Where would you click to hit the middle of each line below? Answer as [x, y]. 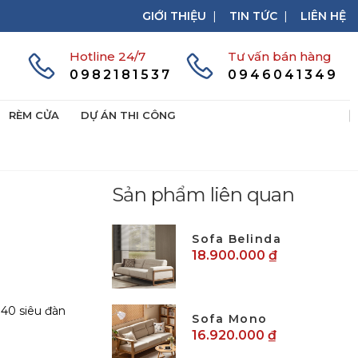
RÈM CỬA [34, 115]
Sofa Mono [230, 319]
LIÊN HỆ [323, 16]
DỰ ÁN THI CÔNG [128, 115]
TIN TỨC [253, 16]
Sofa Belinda [237, 239]
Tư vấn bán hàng [280, 56]
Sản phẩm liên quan [203, 195]
